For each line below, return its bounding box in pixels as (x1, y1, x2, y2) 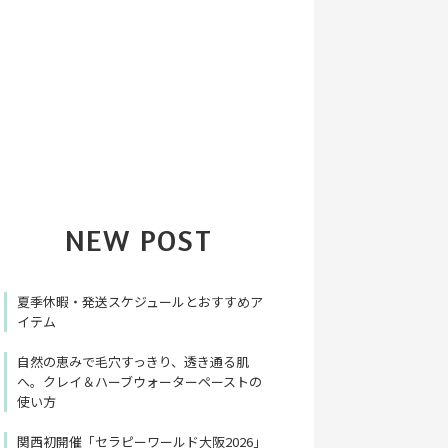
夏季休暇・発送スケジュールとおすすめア (16, 292, 263, 312)
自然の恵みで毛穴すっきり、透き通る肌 (16, 352, 249, 372)
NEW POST (64, 222, 213, 259)
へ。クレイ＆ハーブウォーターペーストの (16, 372, 262, 392)
